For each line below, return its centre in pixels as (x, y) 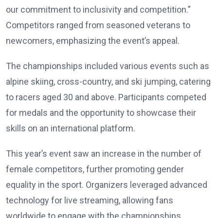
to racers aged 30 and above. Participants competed (106, 97)
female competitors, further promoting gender (95, 169)
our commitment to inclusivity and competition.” (98, 9)
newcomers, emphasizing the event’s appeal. (93, 40)
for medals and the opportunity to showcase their (101, 112)
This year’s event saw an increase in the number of (104, 153)
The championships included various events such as (108, 66)
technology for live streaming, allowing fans (90, 200)
